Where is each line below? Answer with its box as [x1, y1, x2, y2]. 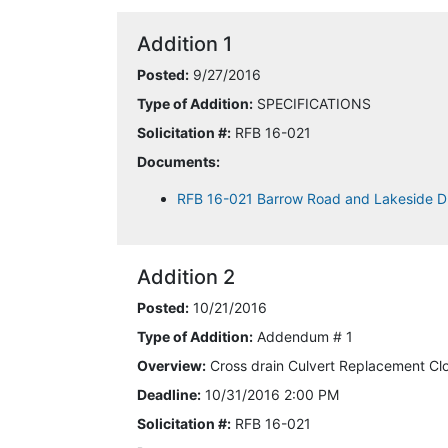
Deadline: [137, 386, 201, 403]
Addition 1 [137, 32, 232, 56]
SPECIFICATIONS [253, 95, 371, 112]
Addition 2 [137, 265, 235, 289]
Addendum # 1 [253, 328, 353, 345]
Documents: [137, 153, 220, 170]
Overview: [137, 357, 206, 374]
